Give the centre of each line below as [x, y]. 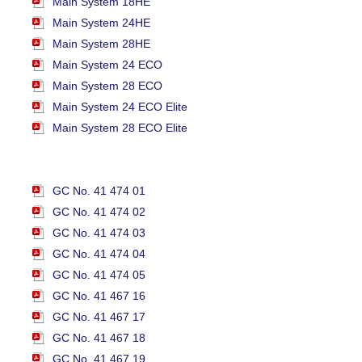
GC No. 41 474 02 [99, 212]
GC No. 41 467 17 [99, 317]
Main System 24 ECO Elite [120, 107]
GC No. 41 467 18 [99, 338]
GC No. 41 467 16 [99, 296]
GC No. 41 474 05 [99, 275]
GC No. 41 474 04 [99, 254]
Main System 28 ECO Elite [120, 128]
